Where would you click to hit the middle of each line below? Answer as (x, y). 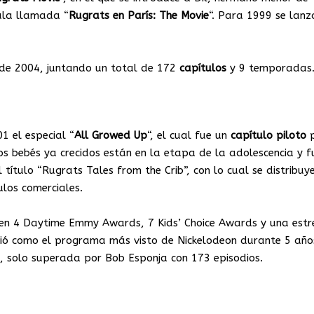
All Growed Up (111, 136)
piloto (291, 136)
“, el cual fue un (189, 136)
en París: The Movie (161, 16)
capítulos (203, 68)
